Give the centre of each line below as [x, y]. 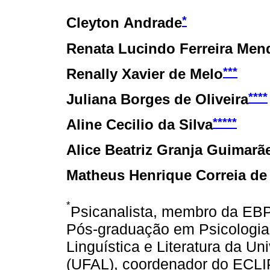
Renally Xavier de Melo [145, 74]
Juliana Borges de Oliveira [157, 99]
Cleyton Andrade [124, 23]
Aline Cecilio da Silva [140, 124]
